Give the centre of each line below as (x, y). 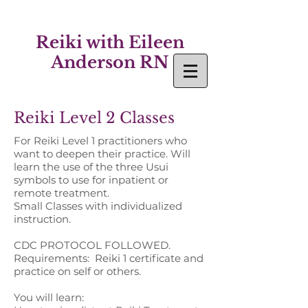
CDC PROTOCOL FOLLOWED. (92, 245)
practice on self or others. (77, 271)
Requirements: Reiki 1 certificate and (109, 258)
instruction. (45, 219)
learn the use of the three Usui (91, 167)
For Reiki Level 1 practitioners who (100, 141)
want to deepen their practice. (92, 154)
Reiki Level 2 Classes (94, 118)
